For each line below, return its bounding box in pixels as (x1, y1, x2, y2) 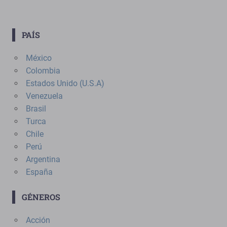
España (25, 167, 53, 177)
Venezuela (25, 91, 63, 101)
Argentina (25, 154, 60, 164)
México (25, 53, 52, 63)
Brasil (25, 103, 46, 113)
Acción (25, 215, 50, 225)
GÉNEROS (21, 191, 60, 202)
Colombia (25, 65, 60, 75)
